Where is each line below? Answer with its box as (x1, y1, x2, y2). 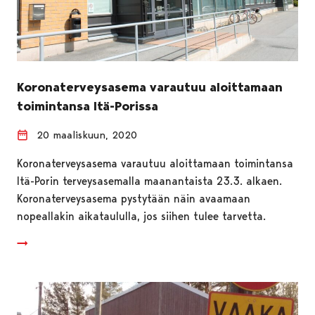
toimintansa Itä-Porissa (17, 98, 158, 114)
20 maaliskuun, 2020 (37, 128, 137, 141)
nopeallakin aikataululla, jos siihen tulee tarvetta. (17, 209, 266, 223)
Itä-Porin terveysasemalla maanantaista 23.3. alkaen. (17, 174, 282, 188)
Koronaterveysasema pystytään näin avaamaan (17, 191, 250, 205)
